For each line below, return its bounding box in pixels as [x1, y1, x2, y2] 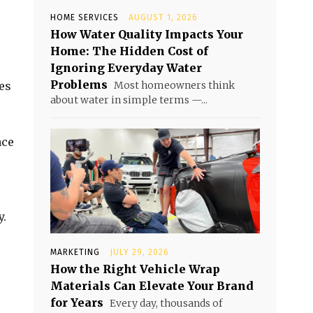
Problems [50, 78, 108, 92]
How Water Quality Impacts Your [50, 27, 243, 41]
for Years [50, 296, 103, 310]
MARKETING [50, 247, 100, 257]
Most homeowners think [112, 79, 235, 92]
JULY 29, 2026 [110, 247, 169, 257]
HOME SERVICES [50, 13, 119, 22]
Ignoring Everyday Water [50, 61, 202, 75]
